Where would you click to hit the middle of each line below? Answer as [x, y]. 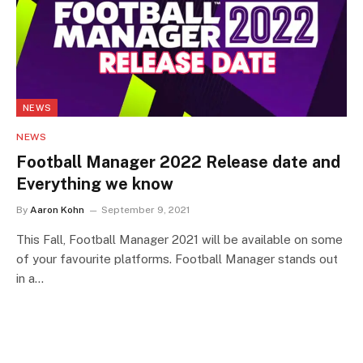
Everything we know [95, 184]
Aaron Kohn [57, 210]
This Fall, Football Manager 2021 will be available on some [179, 239]
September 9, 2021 [145, 210]
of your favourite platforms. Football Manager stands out [177, 259]
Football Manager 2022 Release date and [178, 162]
